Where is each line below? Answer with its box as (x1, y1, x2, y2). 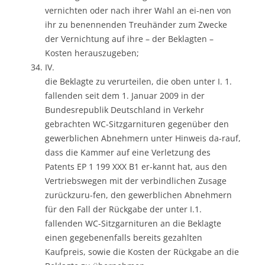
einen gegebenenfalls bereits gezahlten (45, 231, 202, 243)
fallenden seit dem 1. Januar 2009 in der (45, 89, 205, 101)
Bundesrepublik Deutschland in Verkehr (45, 104, 204, 115)
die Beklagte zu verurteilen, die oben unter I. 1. (45, 75, 232, 87)
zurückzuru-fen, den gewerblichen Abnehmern (45, 189, 232, 201)
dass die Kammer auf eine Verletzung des (45, 146, 211, 158)
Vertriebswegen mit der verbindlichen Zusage (45, 174, 227, 186)
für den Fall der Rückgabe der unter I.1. (45, 203, 202, 215)
